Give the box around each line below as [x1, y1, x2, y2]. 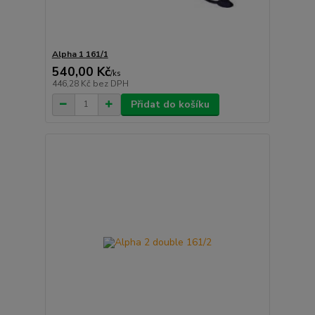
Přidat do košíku [130, 97, 210, 111]
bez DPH [92, 77, 129, 89]
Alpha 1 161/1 [51, 48, 108, 60]
